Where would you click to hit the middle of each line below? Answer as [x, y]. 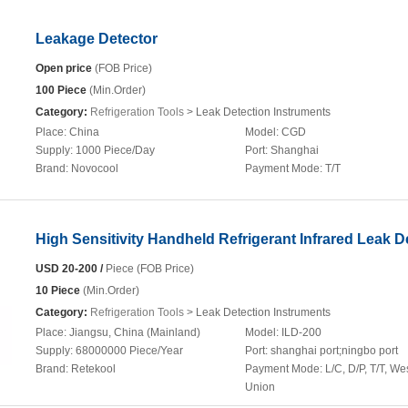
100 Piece [61, 90]
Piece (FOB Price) [148, 269]
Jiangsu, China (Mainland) [135, 332]
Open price [65, 68]
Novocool [95, 168]
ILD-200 [301, 332]
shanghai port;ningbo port [334, 351]
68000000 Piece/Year [129, 351]
